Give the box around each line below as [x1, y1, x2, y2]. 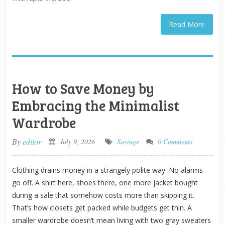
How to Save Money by [12, 79, 154, 98]
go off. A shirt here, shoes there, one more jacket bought [12, 178, 198, 187]
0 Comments [157, 137, 192, 146]
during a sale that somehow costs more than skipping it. [12, 190, 194, 200]
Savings [117, 137, 139, 146]
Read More [169, 20, 205, 29]
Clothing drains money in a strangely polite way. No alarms [12, 165, 203, 175]
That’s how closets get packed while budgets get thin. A [12, 203, 192, 212]
